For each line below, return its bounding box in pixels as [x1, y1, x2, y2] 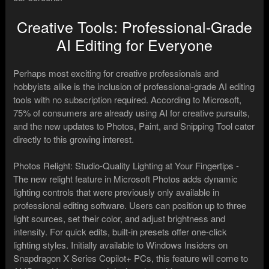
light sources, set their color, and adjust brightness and [13, 211, 226, 225]
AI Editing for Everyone [56, 33, 213, 55]
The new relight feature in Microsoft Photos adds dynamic [13, 172, 238, 185]
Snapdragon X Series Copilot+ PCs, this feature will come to [13, 251, 249, 264]
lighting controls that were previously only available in [13, 185, 220, 198]
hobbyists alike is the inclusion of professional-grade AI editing [13, 79, 255, 92]
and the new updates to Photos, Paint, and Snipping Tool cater [13, 119, 255, 132]
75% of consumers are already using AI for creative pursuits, [13, 106, 250, 119]
